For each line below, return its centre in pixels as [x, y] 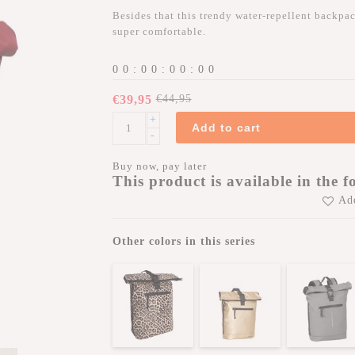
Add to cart [226, 128]
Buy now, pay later [159, 166]
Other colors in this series [183, 242]
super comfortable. [159, 31]
